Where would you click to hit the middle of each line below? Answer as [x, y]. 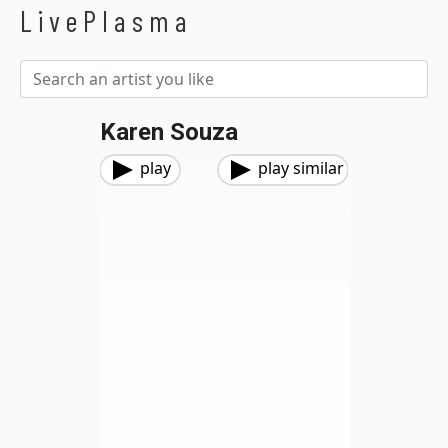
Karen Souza [169, 132]
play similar [301, 168]
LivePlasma [106, 20]
